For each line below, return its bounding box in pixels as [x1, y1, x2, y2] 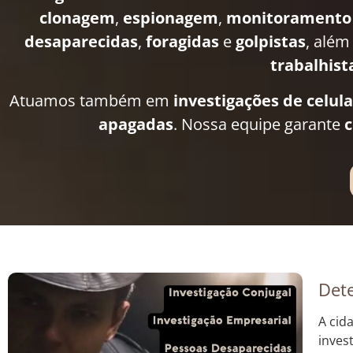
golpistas [236, 31, 306, 53]
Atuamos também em [9, 89, 173, 111]
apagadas [98, 113, 173, 135]
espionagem [122, 7, 218, 29]
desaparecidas [24, 31, 138, 53]
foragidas [146, 31, 219, 53]
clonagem [39, 7, 115, 29]
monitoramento [225, 7, 351, 29]
